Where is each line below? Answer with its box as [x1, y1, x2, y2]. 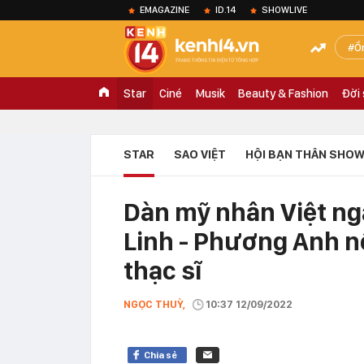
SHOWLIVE [262, 4, 307, 15]
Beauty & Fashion [238, 86, 328, 101]
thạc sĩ [123, 255, 201, 286]
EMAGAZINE [140, 4, 189, 15]
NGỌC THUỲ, [123, 298, 185, 310]
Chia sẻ [144, 349, 177, 361]
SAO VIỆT [174, 147, 226, 162]
